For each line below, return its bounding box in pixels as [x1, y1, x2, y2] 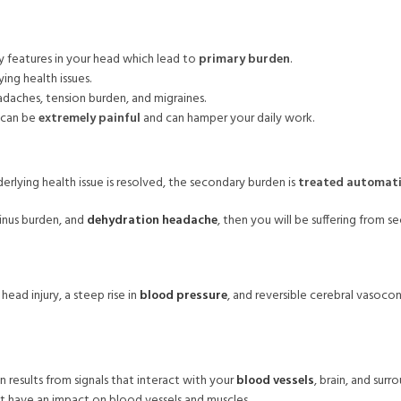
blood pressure [137, 286, 227, 306]
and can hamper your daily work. [143, 108, 314, 129]
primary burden [199, 49, 290, 70]
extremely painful [38, 108, 143, 129]
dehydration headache [87, 210, 218, 231]
